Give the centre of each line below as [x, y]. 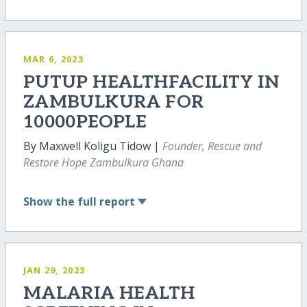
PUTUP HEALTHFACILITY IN [151, 83]
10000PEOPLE [85, 123]
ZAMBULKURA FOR [113, 103]
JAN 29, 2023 [54, 270]
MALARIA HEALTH [109, 293]
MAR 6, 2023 [53, 59]
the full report [95, 201]
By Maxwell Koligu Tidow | [93, 146]
